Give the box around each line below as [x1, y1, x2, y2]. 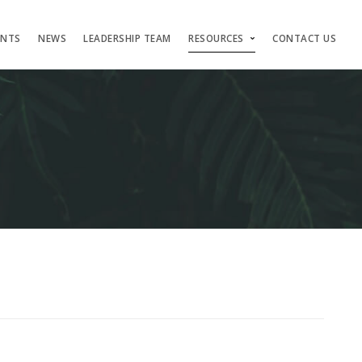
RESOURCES [188, 32, 244, 44]
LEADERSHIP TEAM [83, 32, 171, 44]
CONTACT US [272, 32, 336, 44]
